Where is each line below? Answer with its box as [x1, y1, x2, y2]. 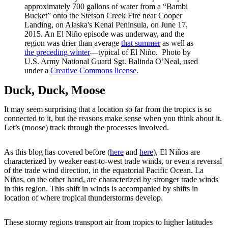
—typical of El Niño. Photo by [90, 47, 191, 56]
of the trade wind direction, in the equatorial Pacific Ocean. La [4, 165, 204, 175]
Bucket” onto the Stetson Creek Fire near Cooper [24, 11, 182, 20]
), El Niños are [153, 147, 200, 156]
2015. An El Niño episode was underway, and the [24, 29, 184, 38]
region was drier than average [24, 38, 121, 47]
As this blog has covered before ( [4, 147, 110, 156]
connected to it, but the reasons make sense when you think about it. [4, 113, 222, 123]
